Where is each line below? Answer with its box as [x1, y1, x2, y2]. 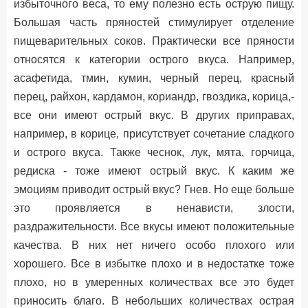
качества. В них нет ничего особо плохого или [14, 239, 294, 251]
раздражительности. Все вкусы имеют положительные [14, 221, 294, 232]
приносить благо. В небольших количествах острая [14, 295, 294, 307]
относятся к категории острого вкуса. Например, [14, 54, 294, 65]
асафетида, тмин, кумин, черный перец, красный [14, 72, 294, 84]
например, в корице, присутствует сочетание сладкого [14, 128, 294, 140]
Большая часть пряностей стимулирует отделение [14, 16, 294, 28]
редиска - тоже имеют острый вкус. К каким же [14, 165, 294, 177]
